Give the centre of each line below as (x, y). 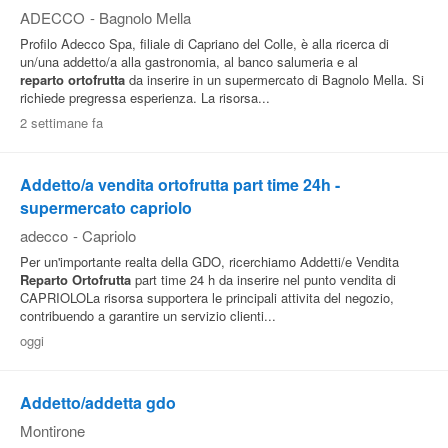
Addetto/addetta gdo (98, 402)
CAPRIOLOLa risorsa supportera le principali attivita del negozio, (207, 297)
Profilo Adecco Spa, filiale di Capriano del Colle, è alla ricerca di (204, 43)
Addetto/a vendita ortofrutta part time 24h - (180, 184)
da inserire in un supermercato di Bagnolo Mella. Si (274, 79)
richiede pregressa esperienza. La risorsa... (145, 97)
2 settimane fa (61, 122)
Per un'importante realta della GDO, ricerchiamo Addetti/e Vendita (209, 261)
